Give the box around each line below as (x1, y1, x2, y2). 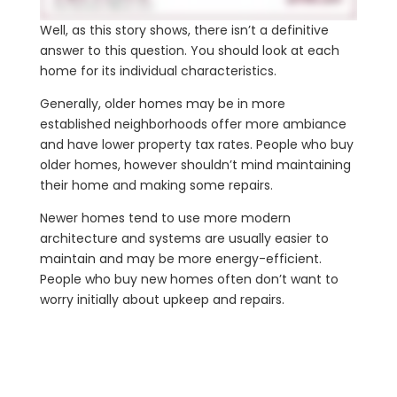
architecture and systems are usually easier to (39, 229, 329, 247)
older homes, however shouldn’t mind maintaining (39, 155, 351, 174)
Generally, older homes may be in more (39, 94, 285, 113)
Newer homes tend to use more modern (39, 208, 291, 227)
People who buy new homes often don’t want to (39, 269, 339, 288)
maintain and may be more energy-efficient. (39, 249, 322, 268)
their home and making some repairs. (39, 175, 273, 194)
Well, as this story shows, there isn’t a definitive (39, 20, 329, 39)
